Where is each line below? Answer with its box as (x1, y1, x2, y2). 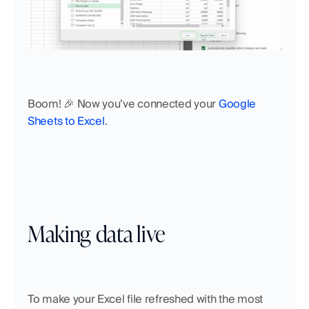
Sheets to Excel (28, 113, 105, 128)
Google (218, 96, 257, 111)
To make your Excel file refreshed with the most (28, 291, 263, 306)
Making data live (28, 215, 166, 249)
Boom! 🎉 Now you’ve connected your (28, 96, 219, 111)
